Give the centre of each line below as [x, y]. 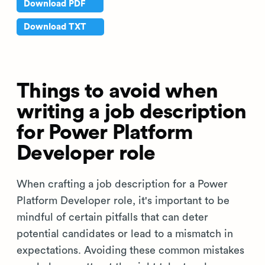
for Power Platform [105, 133]
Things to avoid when [117, 91]
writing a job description [132, 112]
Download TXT [56, 27]
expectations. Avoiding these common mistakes [130, 250]
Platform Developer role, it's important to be [123, 201]
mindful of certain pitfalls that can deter [112, 217]
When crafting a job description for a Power [122, 184]
